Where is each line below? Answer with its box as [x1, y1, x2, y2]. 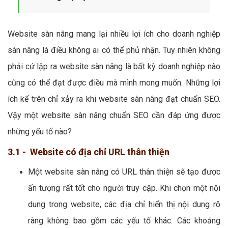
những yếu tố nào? [8, 126, 72, 136]
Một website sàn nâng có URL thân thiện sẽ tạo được [28, 166, 220, 177]
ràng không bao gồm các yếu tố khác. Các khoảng [28, 215, 220, 225]
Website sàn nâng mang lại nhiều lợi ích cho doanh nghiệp [8, 28, 220, 39]
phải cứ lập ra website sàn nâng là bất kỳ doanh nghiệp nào [8, 61, 220, 71]
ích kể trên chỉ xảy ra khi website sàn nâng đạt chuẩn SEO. [8, 94, 220, 104]
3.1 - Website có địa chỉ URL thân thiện [8, 146, 169, 157]
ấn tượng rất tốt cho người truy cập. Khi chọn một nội [28, 183, 220, 193]
